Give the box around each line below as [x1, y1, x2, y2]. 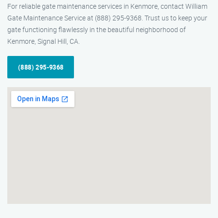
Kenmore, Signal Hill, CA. [7, 36, 80, 46]
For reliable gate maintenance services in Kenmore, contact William [7, 1, 207, 11]
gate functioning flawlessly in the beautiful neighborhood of [7, 25, 186, 34]
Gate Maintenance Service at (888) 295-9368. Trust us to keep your [7, 13, 207, 22]
